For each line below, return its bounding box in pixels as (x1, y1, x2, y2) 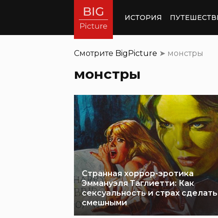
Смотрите (74, 49, 115, 58)
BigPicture (115, 49, 157, 58)
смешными (82, 198, 127, 207)
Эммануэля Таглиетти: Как (82, 179, 194, 188)
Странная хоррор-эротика (82, 169, 194, 178)
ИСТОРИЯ (125, 13, 162, 22)
